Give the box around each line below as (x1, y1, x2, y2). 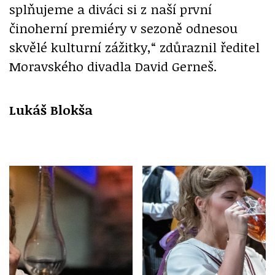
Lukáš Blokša (9, 100, 93, 118)
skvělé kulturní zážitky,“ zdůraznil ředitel (9, 37, 260, 56)
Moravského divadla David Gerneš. (9, 56, 217, 75)
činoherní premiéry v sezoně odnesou (9, 18, 238, 37)
